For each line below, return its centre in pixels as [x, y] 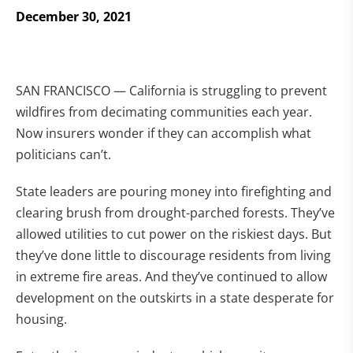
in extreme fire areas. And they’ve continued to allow [171, 277]
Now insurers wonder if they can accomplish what [163, 133]
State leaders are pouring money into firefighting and [174, 191]
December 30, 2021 [74, 17]
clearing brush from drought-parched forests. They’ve [175, 213]
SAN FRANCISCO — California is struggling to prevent [171, 91]
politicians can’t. [63, 154]
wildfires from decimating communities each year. [164, 112]
